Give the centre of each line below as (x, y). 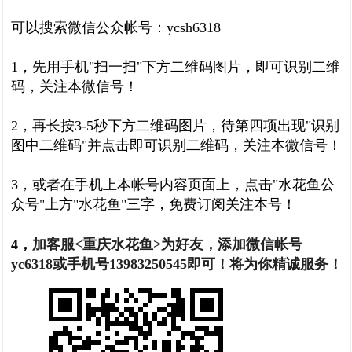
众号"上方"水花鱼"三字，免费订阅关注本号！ (154, 204)
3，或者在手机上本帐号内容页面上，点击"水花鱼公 (173, 185)
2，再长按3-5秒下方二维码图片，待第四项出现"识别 (175, 126)
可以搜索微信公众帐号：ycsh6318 (116, 27)
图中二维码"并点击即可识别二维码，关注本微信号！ (176, 145)
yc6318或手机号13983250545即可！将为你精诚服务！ (177, 264)
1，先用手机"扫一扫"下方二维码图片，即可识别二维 (176, 67)
